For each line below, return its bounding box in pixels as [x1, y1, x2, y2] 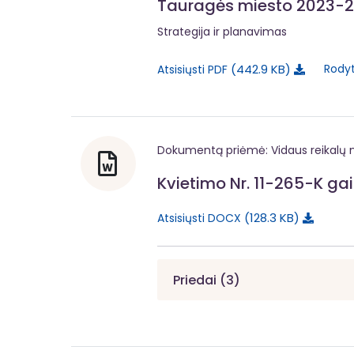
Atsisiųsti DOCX [157, 209, 244, 226]
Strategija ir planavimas [157, 24, 287, 40]
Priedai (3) [173, 270, 240, 289]
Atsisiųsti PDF [157, 61, 231, 77]
